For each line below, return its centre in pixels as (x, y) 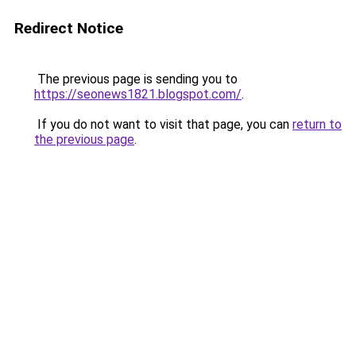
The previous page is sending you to (136, 79)
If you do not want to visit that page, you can (163, 124)
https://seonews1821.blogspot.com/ (138, 94)
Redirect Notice (69, 28)
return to (317, 124)
